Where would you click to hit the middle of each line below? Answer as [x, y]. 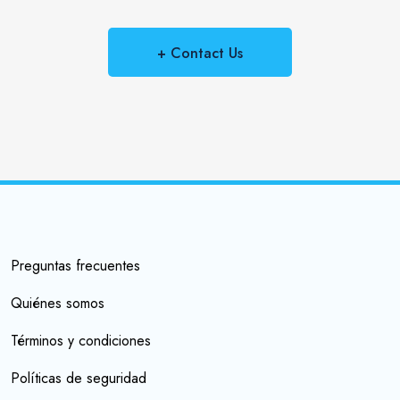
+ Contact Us [200, 53]
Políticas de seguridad [79, 378]
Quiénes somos [58, 303]
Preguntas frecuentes [75, 265]
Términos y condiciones [81, 340]
